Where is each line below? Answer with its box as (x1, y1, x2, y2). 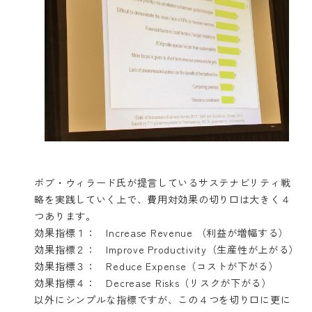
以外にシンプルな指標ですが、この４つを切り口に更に (34, 292, 291, 307)
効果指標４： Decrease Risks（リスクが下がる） (34, 275, 272, 290)
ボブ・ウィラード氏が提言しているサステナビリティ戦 (34, 175, 291, 190)
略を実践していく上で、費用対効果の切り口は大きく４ (34, 192, 291, 207)
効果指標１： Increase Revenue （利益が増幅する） (34, 225, 288, 240)
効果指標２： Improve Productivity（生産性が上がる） (34, 242, 299, 257)
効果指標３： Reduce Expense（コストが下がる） (34, 258, 279, 274)
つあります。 (34, 208, 96, 224)
